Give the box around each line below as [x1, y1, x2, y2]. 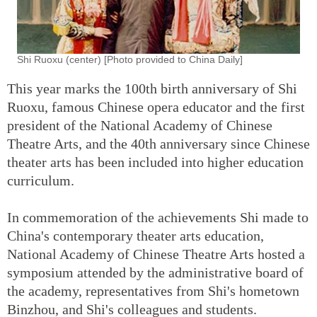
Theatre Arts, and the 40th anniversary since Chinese [7, 135, 310, 151]
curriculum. [7, 172, 74, 188]
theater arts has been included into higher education [7, 154, 304, 170]
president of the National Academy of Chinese [7, 117, 272, 133]
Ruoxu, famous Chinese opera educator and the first [7, 98, 305, 115]
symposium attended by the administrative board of [7, 264, 304, 280]
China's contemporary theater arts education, [7, 227, 264, 243]
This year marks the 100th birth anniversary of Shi [7, 80, 297, 96]
